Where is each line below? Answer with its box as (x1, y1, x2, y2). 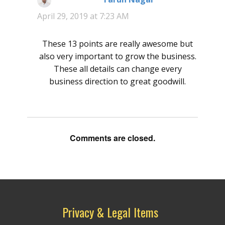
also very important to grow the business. (39, 51, 196, 62)
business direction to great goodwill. (49, 76, 186, 87)
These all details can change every (53, 63, 182, 75)
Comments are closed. (70, 132, 155, 144)
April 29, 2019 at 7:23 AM (37, 11, 129, 22)
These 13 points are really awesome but (42, 38, 193, 50)
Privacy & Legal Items (62, 203, 158, 221)
